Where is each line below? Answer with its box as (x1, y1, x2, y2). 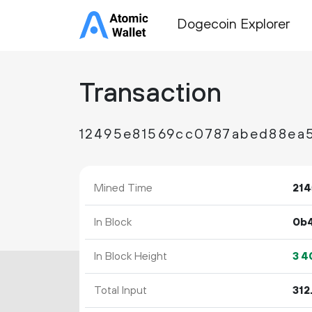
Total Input (93, 283, 147, 297)
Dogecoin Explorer (177, 16, 290, 34)
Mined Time (93, 181, 153, 195)
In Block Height (93, 249, 167, 263)
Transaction (79, 77, 221, 111)
